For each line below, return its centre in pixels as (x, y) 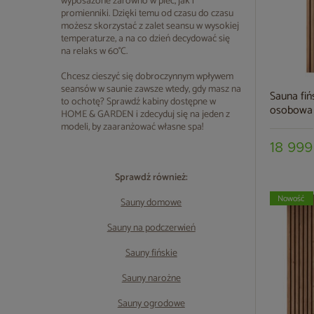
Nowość (291, 199)
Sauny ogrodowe (151, 304)
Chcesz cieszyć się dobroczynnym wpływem (147, 77)
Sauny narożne (151, 279)
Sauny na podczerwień (151, 228)
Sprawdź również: (151, 178)
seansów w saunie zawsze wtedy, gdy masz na (151, 89)
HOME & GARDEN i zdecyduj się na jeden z (145, 115)
